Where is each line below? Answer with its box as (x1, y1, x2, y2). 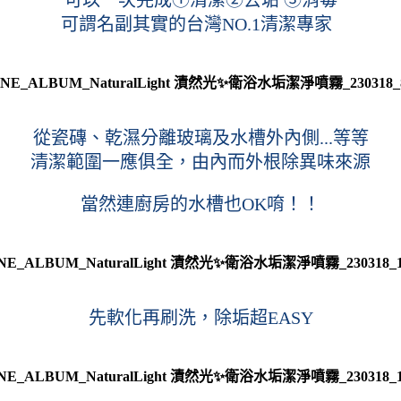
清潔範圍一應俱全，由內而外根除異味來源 (30, 151, 371, 172)
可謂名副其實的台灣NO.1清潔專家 (60, 13, 341, 34)
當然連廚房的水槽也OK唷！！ (81, 193, 320, 214)
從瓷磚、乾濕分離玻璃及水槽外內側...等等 (32, 127, 369, 148)
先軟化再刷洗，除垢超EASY (88, 307, 313, 328)
